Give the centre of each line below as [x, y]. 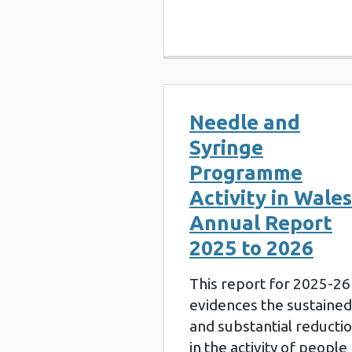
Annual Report [261, 223]
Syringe [226, 147]
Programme [246, 172]
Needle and [245, 122]
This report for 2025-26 [270, 284]
